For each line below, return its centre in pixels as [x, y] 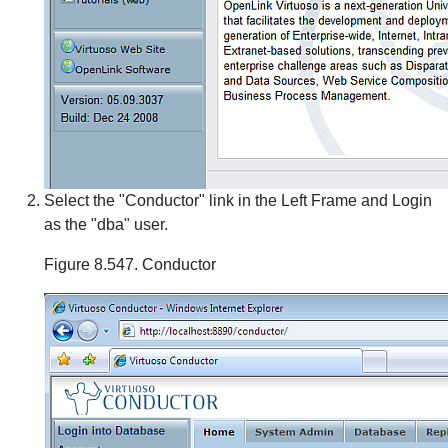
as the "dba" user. [106, 224]
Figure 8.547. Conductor [130, 264]
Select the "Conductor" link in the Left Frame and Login [238, 200]
